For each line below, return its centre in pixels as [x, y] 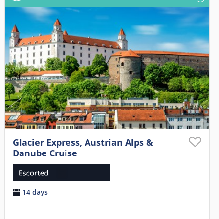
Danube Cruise [45, 153]
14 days [35, 192]
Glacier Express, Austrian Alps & [83, 142]
